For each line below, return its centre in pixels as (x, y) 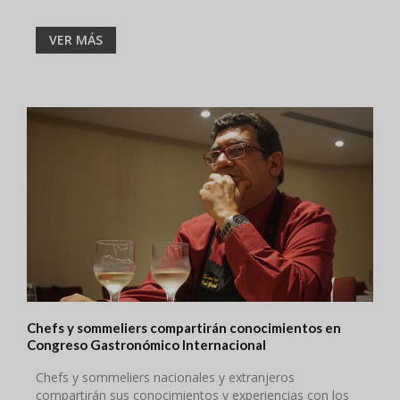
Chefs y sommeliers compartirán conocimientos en (184, 328)
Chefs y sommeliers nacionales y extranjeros (165, 378)
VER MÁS (76, 39)
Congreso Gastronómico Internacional (146, 345)
